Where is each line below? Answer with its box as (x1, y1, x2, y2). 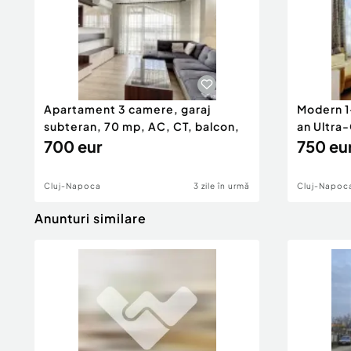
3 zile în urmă (194, 181, 250, 190)
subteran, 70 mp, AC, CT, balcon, (44, 119, 240, 133)
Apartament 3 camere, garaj (44, 102, 211, 116)
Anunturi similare (34, 210, 147, 226)
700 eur (44, 136, 102, 156)
